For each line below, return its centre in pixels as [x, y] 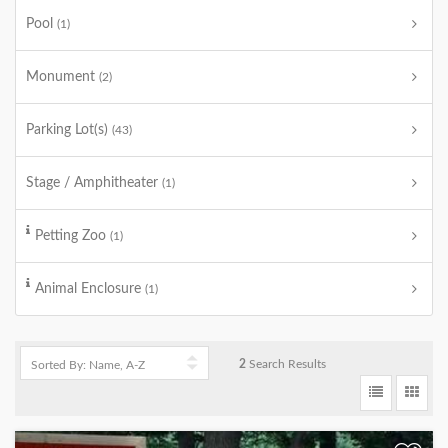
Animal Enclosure [90, 289]
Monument [62, 77]
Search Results [286, 364]
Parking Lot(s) [69, 130]
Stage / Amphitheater [94, 183]
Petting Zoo [72, 236]
